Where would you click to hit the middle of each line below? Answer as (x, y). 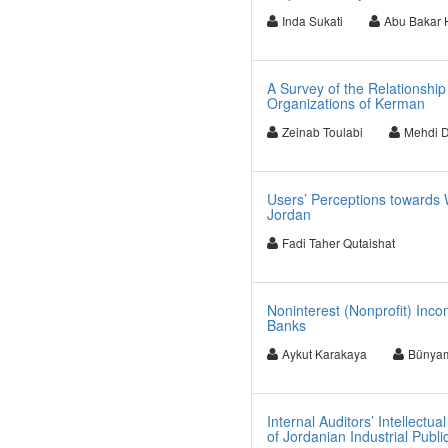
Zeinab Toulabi (322, 131)
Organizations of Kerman (345, 103)
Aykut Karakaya (324, 353)
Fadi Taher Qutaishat (338, 242)
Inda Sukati (312, 20)
